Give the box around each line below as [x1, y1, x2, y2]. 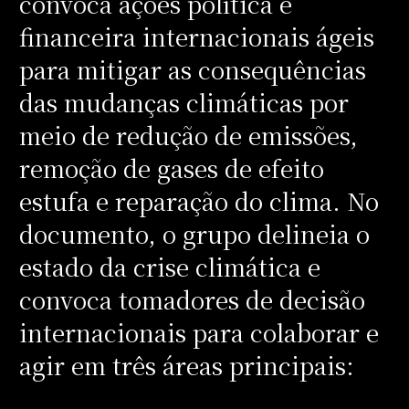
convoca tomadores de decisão [18, 282, 365, 316]
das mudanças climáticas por [18, 85, 349, 119]
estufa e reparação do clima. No [18, 184, 379, 217]
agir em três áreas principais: [18, 348, 354, 382]
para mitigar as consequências [18, 52, 366, 86]
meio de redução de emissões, [18, 118, 358, 152]
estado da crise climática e [18, 249, 320, 283]
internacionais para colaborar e [18, 315, 379, 349]
